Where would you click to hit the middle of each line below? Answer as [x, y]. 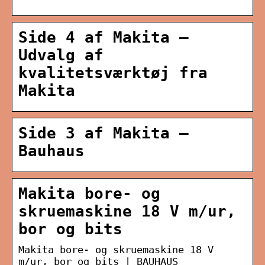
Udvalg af [61, 55]
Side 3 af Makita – [104, 133]
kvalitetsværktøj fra [113, 73]
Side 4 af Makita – [104, 38]
